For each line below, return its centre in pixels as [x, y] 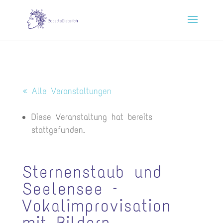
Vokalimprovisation [97, 206]
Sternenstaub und [92, 172]
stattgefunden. [58, 130]
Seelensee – [70, 189]
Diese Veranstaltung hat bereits [92, 117]
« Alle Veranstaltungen [67, 91]
